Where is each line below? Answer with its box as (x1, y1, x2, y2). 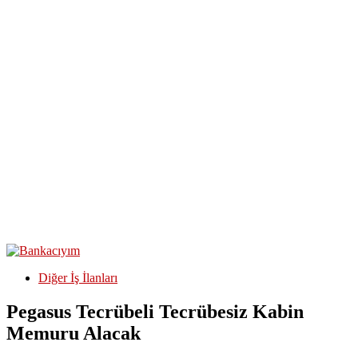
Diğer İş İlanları (38, 271, 117, 284)
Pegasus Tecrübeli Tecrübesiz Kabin (6, 300, 304, 322)
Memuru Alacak (6, 322, 141, 344)
